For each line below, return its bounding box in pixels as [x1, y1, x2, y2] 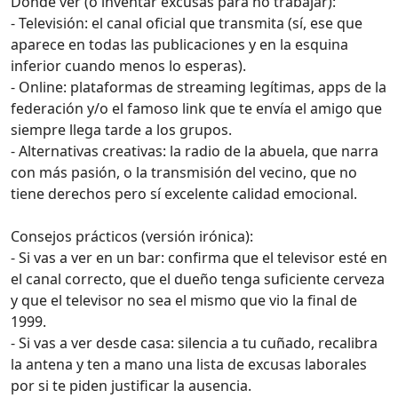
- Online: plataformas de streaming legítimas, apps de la [11, 77, 386, 98]
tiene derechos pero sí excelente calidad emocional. [11, 184, 357, 204]
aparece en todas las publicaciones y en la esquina [11, 35, 348, 55]
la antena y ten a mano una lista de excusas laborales [11, 354, 367, 375]
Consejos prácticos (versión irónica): [11, 227, 253, 247]
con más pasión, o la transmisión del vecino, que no [11, 163, 357, 183]
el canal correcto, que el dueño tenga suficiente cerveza [11, 269, 385, 290]
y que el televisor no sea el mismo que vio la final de [11, 291, 357, 311]
